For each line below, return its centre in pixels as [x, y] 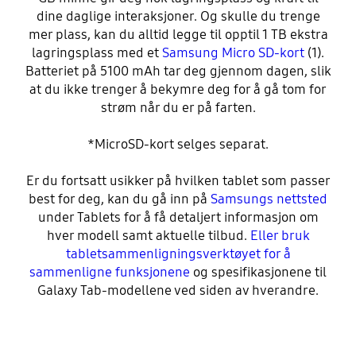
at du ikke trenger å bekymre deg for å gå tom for [178, 90]
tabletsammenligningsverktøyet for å [178, 254]
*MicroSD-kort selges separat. [178, 145]
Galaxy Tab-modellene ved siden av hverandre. [178, 291]
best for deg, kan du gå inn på [120, 199]
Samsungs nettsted [269, 199]
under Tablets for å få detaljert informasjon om [178, 218]
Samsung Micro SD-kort [233, 53]
